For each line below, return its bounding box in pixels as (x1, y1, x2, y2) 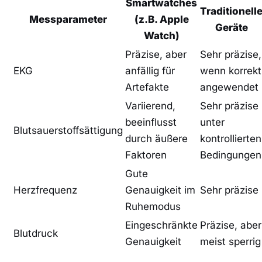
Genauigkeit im (125, 184, 195, 196)
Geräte (215, 21, 248, 33)
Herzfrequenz (13, 184, 77, 196)
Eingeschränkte (125, 219, 198, 231)
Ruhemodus (125, 200, 181, 212)
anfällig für (125, 64, 175, 77)
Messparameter (29, 13, 107, 25)
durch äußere (125, 132, 188, 144)
